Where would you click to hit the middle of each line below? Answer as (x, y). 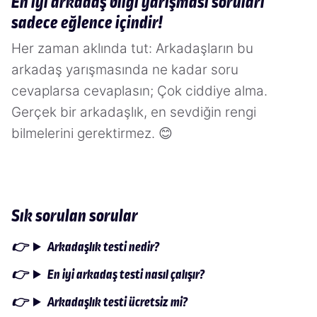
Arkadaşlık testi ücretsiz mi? (118, 304)
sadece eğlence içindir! (87, 23)
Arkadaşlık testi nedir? (104, 248)
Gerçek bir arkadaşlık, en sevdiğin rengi (134, 112)
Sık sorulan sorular (75, 217)
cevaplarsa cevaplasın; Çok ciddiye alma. (139, 91)
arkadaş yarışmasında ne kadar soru (125, 69)
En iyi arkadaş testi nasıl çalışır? (126, 276)
